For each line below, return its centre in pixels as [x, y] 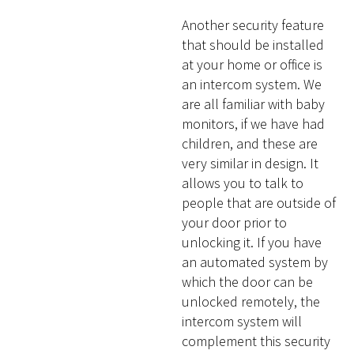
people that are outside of [259, 202]
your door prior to [235, 222]
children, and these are [250, 143]
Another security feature [253, 24]
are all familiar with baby [254, 104]
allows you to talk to [243, 183]
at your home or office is [252, 64]
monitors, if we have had [254, 123]
